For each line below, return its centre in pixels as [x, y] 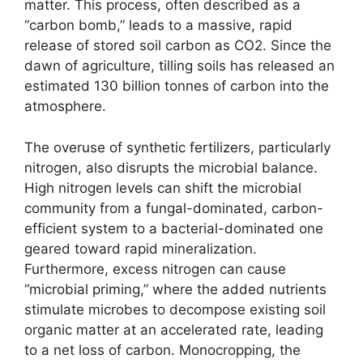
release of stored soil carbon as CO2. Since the [178, 46]
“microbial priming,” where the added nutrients [175, 289]
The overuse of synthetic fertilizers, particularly [177, 147]
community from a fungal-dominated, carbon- [174, 208]
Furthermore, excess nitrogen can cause [155, 269]
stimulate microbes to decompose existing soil [175, 309]
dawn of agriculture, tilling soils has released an [179, 66]
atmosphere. [65, 107]
